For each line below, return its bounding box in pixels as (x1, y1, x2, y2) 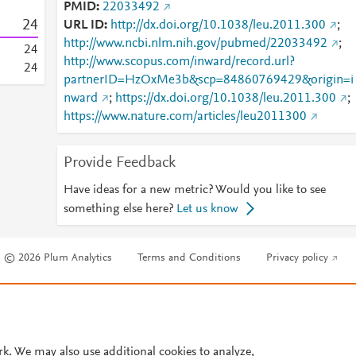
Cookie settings (4, 300, 75, 312)
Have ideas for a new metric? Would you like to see (63, 184, 326, 196)
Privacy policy (266, 253, 329, 265)
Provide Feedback (63, 155, 176, 171)
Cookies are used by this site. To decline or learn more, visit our (4, 284, 300, 296)
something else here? (63, 203, 173, 215)
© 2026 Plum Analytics (4, 253, 113, 265)
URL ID (63, 19, 104, 32)
